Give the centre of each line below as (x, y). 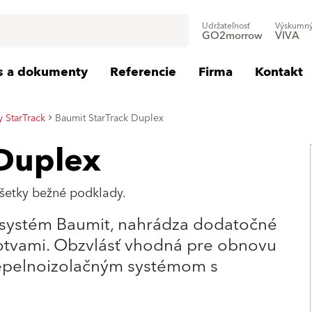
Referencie (143, 72)
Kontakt (279, 72)
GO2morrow (232, 36)
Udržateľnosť (226, 26)
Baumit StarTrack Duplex (109, 118)
